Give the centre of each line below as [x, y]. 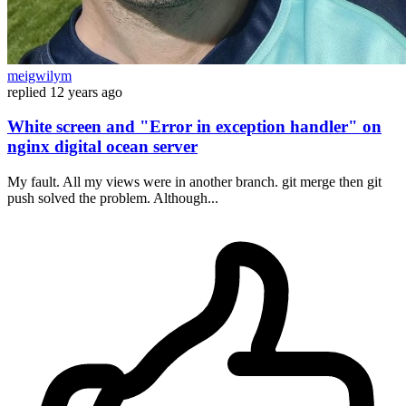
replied [27, 92]
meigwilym [39, 75]
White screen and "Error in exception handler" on [194, 127]
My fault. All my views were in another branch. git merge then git [194, 182]
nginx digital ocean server [102, 147]
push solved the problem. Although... [113, 198]
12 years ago [86, 92]
